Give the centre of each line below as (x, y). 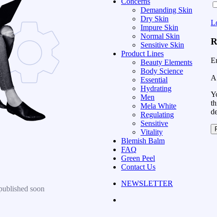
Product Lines (142, 53)
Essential (154, 79)
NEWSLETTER (147, 183)
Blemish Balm (143, 140)
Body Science (162, 71)
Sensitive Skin (162, 45)
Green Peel (138, 158)
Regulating (157, 114)
